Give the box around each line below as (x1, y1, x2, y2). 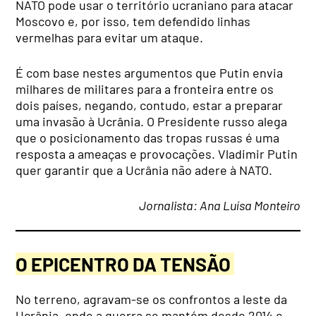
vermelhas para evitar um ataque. (16, 30, 204, 46)
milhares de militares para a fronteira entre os (16, 81, 274, 97)
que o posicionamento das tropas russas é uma (16, 130, 280, 146)
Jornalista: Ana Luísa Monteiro (138, 197, 300, 214)
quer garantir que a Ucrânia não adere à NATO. (16, 162, 276, 178)
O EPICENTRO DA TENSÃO (16, 252, 235, 275)
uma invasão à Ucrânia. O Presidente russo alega (16, 114, 288, 130)
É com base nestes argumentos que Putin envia (16, 65, 284, 81)
